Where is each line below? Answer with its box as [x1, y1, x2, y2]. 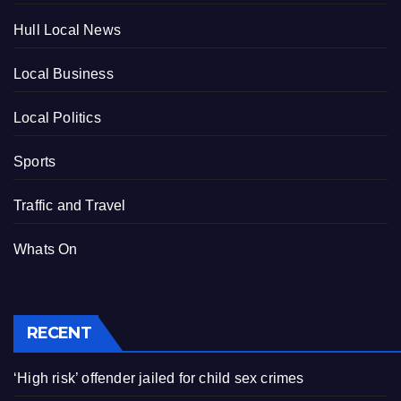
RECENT [27, 323, 91, 344]
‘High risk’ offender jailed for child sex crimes [13, 371, 304, 387]
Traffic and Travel [13, 197, 126, 213]
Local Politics [13, 109, 101, 125]
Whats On [13, 241, 78, 257]
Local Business [13, 65, 114, 81]
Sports [13, 153, 56, 169]
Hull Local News [13, 21, 121, 38]
